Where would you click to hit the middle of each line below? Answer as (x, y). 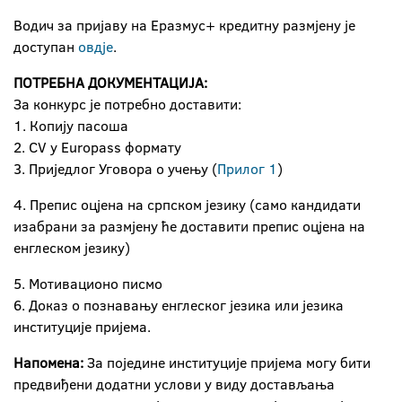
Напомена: (50, 363)
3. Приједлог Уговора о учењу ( (115, 169)
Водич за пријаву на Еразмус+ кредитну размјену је (184, 25)
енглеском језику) (72, 248)
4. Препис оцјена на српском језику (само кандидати (187, 205)
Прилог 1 (247, 169)
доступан (46, 47)
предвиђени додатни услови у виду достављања (174, 384)
